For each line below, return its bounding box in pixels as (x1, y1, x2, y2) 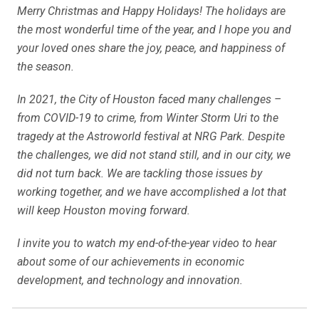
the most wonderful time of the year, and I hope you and (17, 23, 291, 36)
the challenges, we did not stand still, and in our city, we (17, 148, 291, 162)
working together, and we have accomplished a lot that (17, 185, 286, 199)
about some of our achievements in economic (17, 255, 244, 268)
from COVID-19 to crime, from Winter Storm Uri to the (17, 111, 278, 125)
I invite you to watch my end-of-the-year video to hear (17, 236, 276, 250)
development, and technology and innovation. (17, 273, 243, 287)
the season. (17, 60, 74, 73)
